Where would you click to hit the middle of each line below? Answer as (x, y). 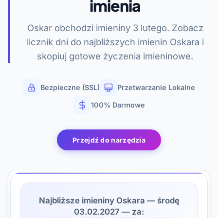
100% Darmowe (118, 105)
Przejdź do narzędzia (109, 140)
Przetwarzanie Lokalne (156, 88)
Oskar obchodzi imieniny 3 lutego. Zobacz (115, 28)
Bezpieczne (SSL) (70, 88)
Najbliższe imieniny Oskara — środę (109, 201)
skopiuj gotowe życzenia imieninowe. (115, 56)
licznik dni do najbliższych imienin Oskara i (115, 42)
